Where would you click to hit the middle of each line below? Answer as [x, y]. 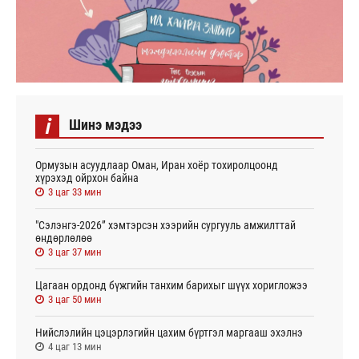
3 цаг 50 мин [75, 299]
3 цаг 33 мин [75, 192]
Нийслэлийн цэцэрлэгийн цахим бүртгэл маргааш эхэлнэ [169, 332]
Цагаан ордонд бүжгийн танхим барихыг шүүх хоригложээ [171, 285]
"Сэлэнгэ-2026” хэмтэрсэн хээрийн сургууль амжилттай [165, 225]
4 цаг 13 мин [75, 346]
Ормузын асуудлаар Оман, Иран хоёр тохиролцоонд [157, 165]
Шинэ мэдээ [105, 124]
